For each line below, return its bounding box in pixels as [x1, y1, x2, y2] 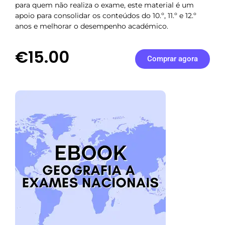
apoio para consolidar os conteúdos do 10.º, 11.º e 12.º [15, 11, 196, 21]
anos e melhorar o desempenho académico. [15, 22, 168, 31]
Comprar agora [147, 54, 198, 63]
